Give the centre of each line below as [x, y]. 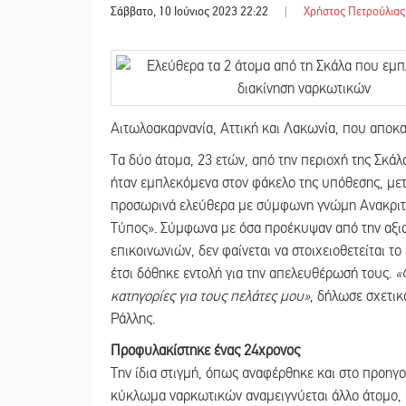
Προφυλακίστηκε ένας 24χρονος [205, 350]
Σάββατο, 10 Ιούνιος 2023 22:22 [191, 11]
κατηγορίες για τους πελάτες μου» [210, 296]
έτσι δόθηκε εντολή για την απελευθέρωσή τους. [253, 273]
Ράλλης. [133, 319]
